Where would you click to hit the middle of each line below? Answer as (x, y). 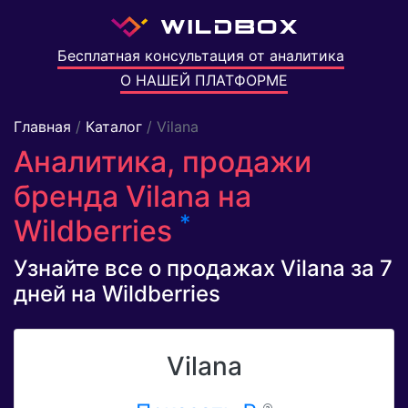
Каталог (114, 127)
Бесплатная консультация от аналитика (200, 56)
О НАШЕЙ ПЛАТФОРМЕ (204, 81)
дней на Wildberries (117, 294)
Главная (42, 127)
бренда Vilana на (133, 197)
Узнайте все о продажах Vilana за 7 (203, 269)
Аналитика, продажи (163, 162)
